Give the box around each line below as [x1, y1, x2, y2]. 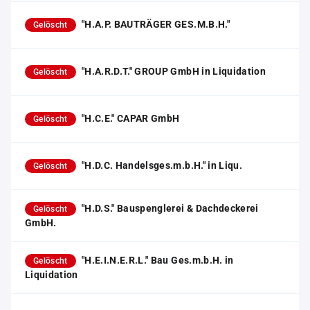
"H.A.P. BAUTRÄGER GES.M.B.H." [81, 19, 230, 30]
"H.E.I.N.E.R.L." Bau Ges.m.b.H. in [81, 255, 234, 266]
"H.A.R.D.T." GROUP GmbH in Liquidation [81, 66, 266, 77]
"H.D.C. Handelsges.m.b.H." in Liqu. [81, 160, 243, 171]
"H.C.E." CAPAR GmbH [81, 113, 180, 124]
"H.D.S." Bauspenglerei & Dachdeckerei [81, 203, 259, 214]
